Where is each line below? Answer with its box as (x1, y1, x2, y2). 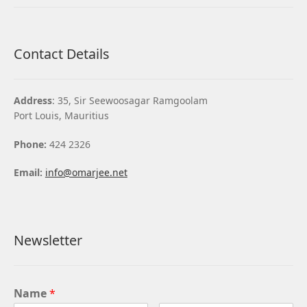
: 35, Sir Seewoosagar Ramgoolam (51, 93, 208, 107)
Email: (13, 166, 45, 180)
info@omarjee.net (45, 166, 127, 180)
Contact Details (13, 45, 109, 64)
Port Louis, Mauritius (13, 108, 109, 122)
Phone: (13, 137, 47, 151)
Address (13, 93, 52, 107)
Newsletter (13, 231, 82, 249)
